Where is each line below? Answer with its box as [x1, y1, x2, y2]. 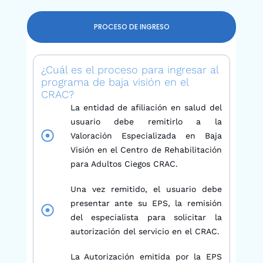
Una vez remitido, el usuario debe [70, 184, 222, 194]
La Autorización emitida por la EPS [70, 251, 222, 261]
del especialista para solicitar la [70, 212, 222, 222]
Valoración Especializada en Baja [70, 130, 222, 140]
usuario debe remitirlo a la [70, 116, 222, 126]
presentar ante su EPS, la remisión [70, 198, 222, 208]
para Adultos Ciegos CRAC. [70, 159, 178, 168]
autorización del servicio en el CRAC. [70, 226, 220, 236]
